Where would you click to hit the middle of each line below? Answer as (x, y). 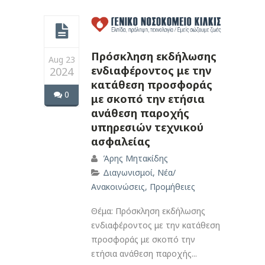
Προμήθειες (172, 187)
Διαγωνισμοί (128, 173)
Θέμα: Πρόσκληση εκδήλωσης (148, 211)
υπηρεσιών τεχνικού (147, 127)
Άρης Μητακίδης (135, 159)
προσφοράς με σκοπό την (143, 240)
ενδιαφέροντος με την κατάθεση (156, 225)
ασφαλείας (121, 142)
